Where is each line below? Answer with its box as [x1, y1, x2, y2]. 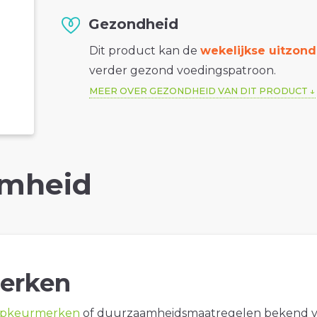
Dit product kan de [89, 44, 201, 58]
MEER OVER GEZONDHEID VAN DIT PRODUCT [89, 86, 309, 97]
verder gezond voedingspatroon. [89, 64, 277, 78]
